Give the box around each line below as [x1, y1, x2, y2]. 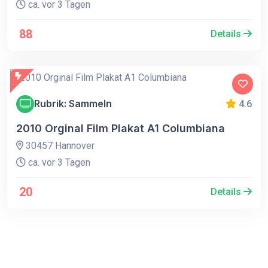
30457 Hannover [23, 139, 95, 151]
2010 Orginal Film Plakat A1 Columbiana [16, 121, 225, 135]
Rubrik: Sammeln [34, 98, 112, 110]
